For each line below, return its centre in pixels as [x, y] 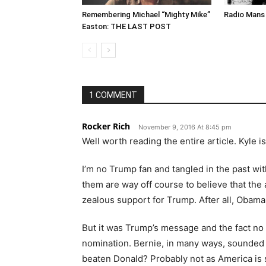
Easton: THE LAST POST [126, 26]
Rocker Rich [106, 126]
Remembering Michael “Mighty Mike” [146, 15]
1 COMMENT [113, 95]
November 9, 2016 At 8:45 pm [185, 127]
